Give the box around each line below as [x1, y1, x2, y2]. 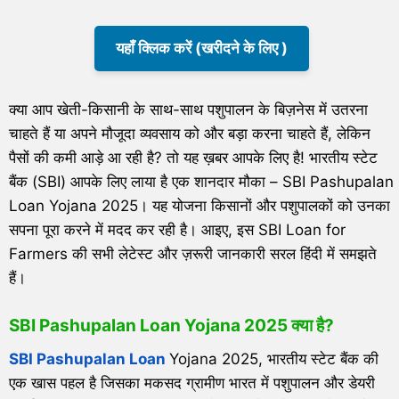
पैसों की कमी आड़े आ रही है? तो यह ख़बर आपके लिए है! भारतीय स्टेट [9, 149, 378, 167]
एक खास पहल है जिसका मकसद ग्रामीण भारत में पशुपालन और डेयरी [9, 373, 375, 392]
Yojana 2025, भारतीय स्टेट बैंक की [169, 349, 379, 368]
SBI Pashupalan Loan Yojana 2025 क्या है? [9, 314, 334, 336]
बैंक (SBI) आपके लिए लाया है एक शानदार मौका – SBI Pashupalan [9, 173, 394, 191]
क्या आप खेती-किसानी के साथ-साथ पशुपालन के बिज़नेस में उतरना [9, 101, 368, 119]
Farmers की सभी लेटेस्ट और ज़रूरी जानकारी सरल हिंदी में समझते [9, 245, 377, 264]
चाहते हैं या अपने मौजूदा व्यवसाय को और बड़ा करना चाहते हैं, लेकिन [9, 125, 370, 143]
